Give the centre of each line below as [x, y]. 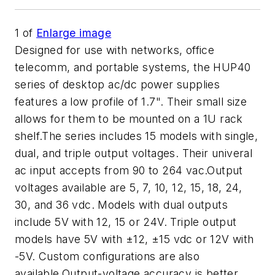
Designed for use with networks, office [115, 50]
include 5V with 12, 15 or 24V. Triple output [126, 222]
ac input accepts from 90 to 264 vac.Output [129, 170]
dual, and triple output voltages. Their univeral [134, 153]
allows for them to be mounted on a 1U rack [129, 119]
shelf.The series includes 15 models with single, [137, 136]
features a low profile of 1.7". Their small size [131, 102]
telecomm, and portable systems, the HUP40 [133, 67]
